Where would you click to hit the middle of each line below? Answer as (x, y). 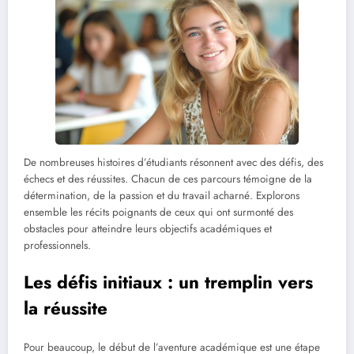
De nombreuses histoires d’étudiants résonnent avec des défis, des (173, 163)
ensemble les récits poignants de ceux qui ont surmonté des (158, 213)
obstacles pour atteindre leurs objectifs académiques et (148, 229)
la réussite (66, 308)
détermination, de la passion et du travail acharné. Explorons (162, 196)
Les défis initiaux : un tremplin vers (168, 282)
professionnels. (57, 246)
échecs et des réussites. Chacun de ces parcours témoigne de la (168, 179)
